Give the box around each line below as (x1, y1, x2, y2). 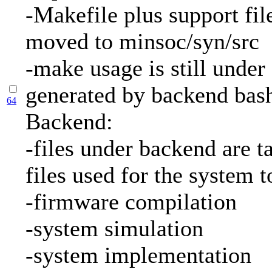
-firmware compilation (25, 189, 237, 215)
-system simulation (25, 216, 203, 242)
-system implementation (25, 242, 251, 268)
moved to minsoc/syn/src (25, 29, 259, 55)
